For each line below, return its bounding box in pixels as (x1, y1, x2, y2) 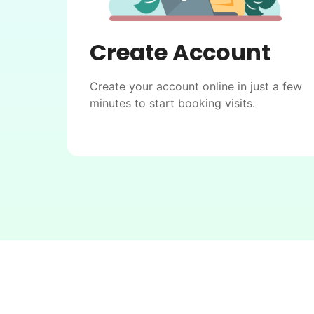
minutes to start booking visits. (90, 95, 255, 110)
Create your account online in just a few (90, 78, 302, 93)
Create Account (90, 36, 271, 68)
